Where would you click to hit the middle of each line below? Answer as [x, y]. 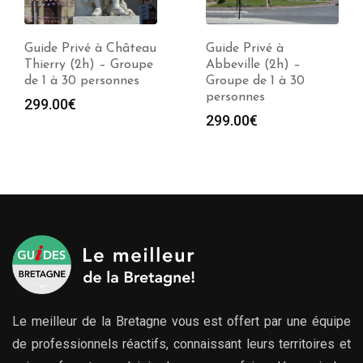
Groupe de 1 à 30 [255, 81]
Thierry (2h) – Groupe [89, 64]
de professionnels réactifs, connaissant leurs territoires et [181, 344]
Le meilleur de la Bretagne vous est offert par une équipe [181, 321]
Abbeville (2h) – [253, 64]
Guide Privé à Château [90, 48]
